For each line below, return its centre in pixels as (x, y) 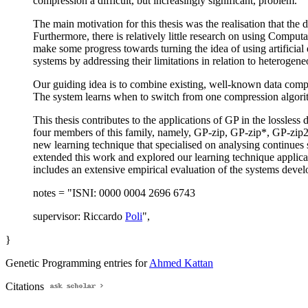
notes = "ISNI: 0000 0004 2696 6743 (114, 193)
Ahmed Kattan (181, 263)
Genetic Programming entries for (77, 263)
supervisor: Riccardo (79, 217)
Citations (26, 287)
